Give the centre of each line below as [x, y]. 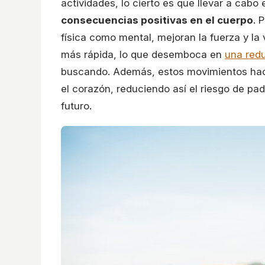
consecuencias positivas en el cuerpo [157, 20]
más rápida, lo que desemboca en [143, 54]
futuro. [76, 106]
